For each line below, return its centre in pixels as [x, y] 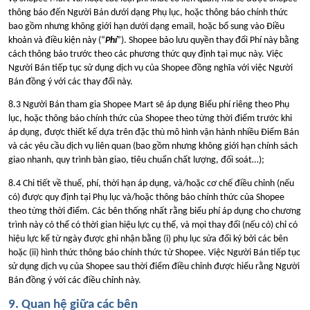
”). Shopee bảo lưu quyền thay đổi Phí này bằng [208, 40]
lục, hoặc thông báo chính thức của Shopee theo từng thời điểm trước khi [150, 119]
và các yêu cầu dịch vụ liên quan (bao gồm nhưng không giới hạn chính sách [153, 147]
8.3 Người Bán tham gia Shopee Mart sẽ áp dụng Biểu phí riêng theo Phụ [149, 105]
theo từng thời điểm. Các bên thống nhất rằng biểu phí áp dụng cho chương [155, 211]
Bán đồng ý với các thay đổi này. [73, 82]
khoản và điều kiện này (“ [57, 40]
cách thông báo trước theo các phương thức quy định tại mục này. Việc [146, 54]
